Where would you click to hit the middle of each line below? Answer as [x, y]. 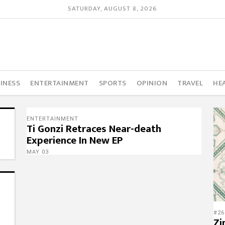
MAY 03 [37, 152]
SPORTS [113, 83]
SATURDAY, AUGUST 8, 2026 [112, 9]
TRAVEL [190, 83]
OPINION [152, 83]
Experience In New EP [74, 140]
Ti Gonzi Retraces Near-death [94, 129]
